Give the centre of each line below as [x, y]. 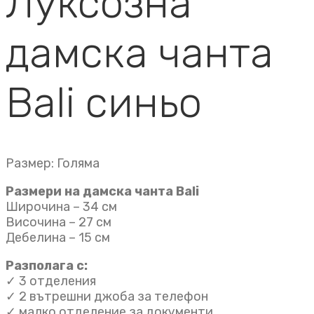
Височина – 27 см [59, 222]
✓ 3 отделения [51, 281]
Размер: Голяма [53, 163]
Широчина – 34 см [61, 206]
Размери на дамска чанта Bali [102, 191]
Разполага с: [47, 265]
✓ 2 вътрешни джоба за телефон [107, 296]
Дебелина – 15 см [58, 237]
